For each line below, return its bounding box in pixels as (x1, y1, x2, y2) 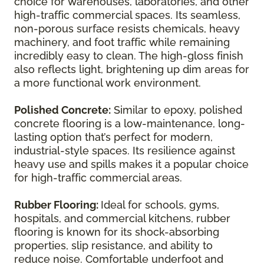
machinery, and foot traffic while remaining (14, 35, 230, 48)
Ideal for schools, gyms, (101, 198, 219, 211)
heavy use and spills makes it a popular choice (14, 157, 249, 170)
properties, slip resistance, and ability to (14, 239, 213, 252)
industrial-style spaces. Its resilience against (14, 144, 235, 157)
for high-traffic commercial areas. (14, 171, 182, 184)
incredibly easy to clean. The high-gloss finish (14, 49, 243, 62)
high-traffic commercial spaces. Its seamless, (14, 8, 240, 21)
